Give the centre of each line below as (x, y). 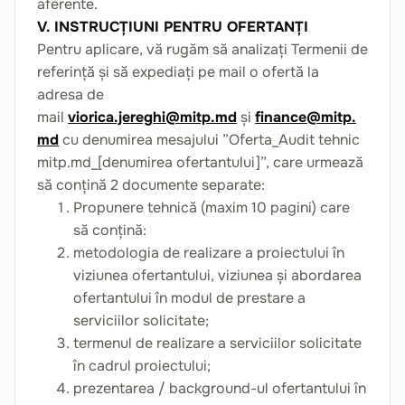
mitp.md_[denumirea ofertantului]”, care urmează (200, 162)
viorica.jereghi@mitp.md (152, 117)
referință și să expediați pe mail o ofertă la (178, 72)
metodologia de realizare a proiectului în (209, 253)
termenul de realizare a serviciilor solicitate (217, 343)
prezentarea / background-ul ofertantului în (220, 388)
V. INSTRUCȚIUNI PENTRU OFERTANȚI (173, 27)
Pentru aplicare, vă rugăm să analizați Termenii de (202, 49)
